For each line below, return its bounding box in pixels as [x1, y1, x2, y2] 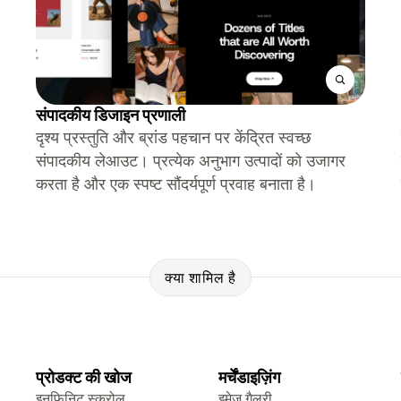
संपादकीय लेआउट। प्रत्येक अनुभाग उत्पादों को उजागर [36, 151, 346, 170]
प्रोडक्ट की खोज [36, 368, 132, 387]
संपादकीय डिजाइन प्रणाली [36, 106, 185, 124]
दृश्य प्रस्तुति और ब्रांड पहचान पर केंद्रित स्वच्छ [36, 128, 311, 147]
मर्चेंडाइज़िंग [218, 368, 280, 387]
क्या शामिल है [164, 268, 237, 286]
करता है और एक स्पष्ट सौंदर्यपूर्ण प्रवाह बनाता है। [36, 175, 316, 193]
